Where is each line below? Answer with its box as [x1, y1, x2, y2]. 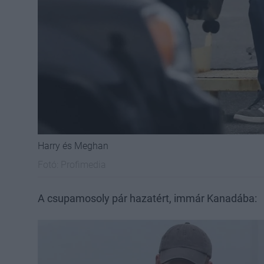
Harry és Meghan [38, 140, 108, 151]
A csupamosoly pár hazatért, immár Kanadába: [38, 192, 257, 204]
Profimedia [61, 159, 106, 170]
